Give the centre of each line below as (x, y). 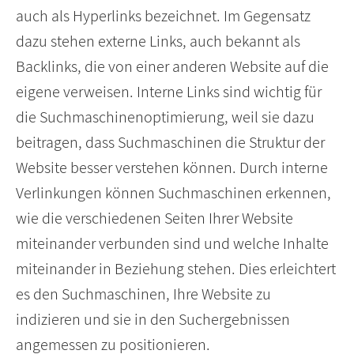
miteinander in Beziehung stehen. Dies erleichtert (176, 269)
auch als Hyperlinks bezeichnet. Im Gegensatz (163, 16)
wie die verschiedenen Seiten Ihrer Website (154, 218)
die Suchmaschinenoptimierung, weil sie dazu (165, 117)
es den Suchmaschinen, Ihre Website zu (143, 294)
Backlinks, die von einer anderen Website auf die (172, 67)
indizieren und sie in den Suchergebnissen (153, 320)
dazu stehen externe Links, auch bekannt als (158, 41)
